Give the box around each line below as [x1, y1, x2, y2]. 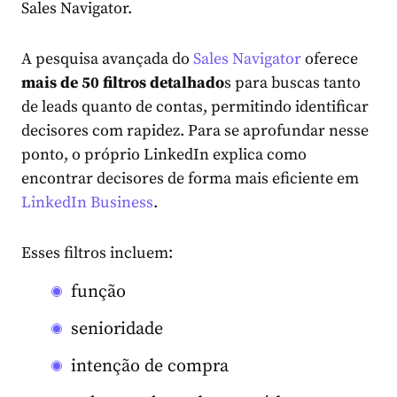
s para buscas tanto [224, 73, 361, 94]
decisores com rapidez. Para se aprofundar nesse [21, 121, 369, 142]
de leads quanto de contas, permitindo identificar [21, 97, 369, 118]
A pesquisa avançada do [21, 49, 193, 70]
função [71, 281, 126, 304]
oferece [301, 49, 358, 70]
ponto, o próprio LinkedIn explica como [21, 144, 307, 166]
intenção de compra [71, 355, 229, 378]
